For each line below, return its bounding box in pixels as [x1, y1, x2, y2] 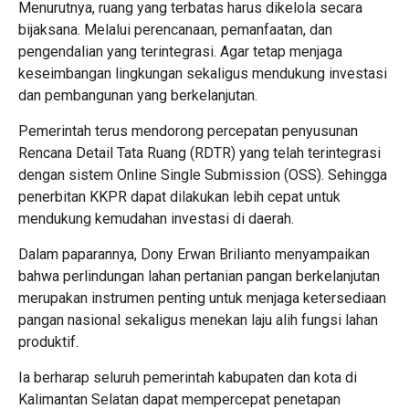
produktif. [18, 333, 79, 351]
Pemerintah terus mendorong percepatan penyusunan [18, 122, 358, 141]
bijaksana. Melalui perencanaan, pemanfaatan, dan [18, 21, 332, 39]
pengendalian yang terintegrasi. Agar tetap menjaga [18, 43, 342, 61]
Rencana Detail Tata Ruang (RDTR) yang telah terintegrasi [18, 144, 381, 163]
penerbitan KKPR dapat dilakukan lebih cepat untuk [18, 188, 341, 206]
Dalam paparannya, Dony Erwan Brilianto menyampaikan [18, 246, 370, 264]
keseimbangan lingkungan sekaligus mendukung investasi [18, 65, 387, 83]
